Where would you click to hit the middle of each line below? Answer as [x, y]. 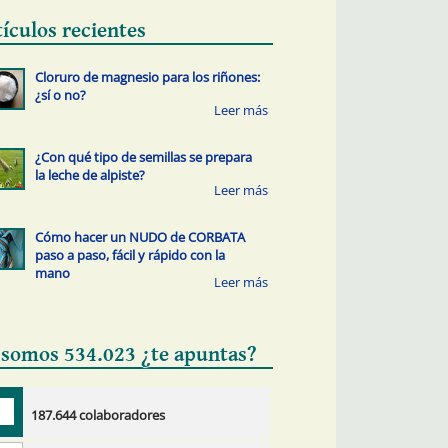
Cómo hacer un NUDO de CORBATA [139, 237]
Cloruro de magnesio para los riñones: [147, 76]
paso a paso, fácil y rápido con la [129, 255]
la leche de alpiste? [89, 174]
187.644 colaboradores [97, 415]
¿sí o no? [60, 94]
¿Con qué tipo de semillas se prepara [143, 156]
